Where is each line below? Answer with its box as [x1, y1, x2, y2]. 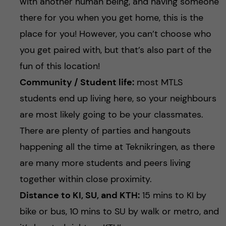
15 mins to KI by [139, 189, 206, 202]
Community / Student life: [19, 76, 134, 89]
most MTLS [134, 76, 183, 89]
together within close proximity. [19, 173, 152, 186]
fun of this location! [19, 60, 100, 73]
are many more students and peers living [19, 157, 191, 169]
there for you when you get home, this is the [19, 12, 203, 24]
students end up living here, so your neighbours [19, 92, 216, 105]
